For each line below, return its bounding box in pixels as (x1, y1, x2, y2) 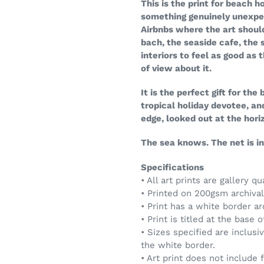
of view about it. (141, 62, 212, 74)
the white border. (141, 239, 215, 250)
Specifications (141, 161, 204, 173)
